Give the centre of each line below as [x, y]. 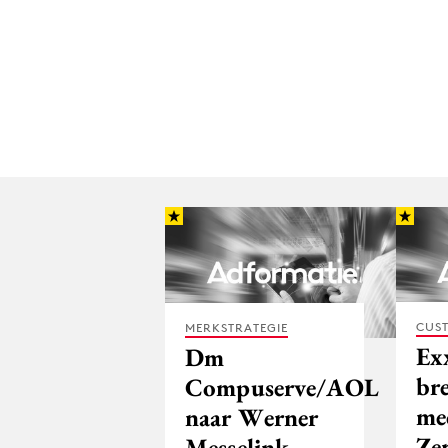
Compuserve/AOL [282, 387]
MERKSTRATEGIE [236, 328]
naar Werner [252, 417]
